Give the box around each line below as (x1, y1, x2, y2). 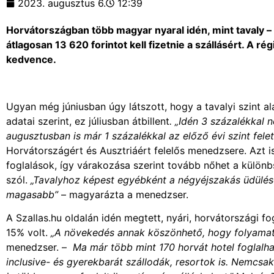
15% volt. (6, 226, 51, 239)
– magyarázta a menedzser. (58, 188, 188, 201)
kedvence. (6, 53, 56, 65)
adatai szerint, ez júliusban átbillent (6, 114, 169, 127)
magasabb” (6, 188, 58, 201)
